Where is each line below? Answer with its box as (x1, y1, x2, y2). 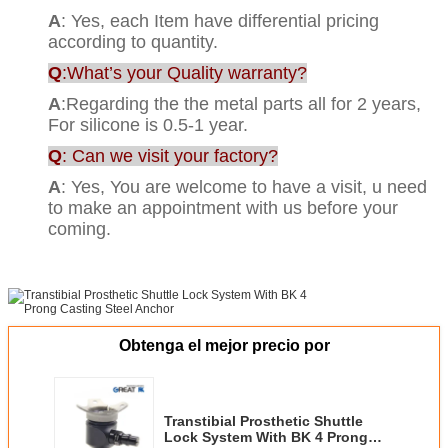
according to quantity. (48, 31, 218, 52)
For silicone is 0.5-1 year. (48, 114, 248, 135)
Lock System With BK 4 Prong (164, 428, 368, 445)
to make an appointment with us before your (48, 197, 398, 218)
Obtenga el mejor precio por (118, 336, 330, 354)
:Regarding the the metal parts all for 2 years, (61, 93, 421, 114)
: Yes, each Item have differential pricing (61, 10, 379, 31)
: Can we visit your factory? (62, 145, 278, 166)
